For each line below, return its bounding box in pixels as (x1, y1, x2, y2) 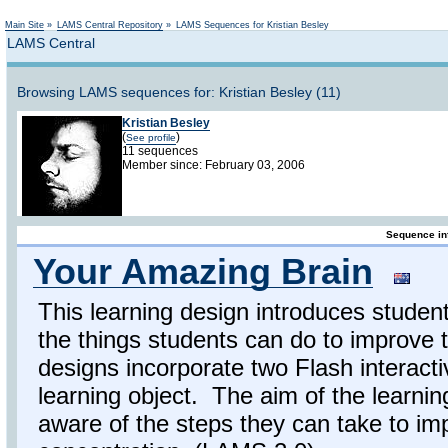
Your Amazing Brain (33, 251, 373, 292)
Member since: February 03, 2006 (122, 158, 305, 172)
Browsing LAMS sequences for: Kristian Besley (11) (17, 84, 341, 100)
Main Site (5, 20, 44, 30)
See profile (126, 132, 176, 143)
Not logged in (374, 5, 437, 16)
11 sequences (122, 144, 198, 158)
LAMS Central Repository (57, 20, 163, 30)
